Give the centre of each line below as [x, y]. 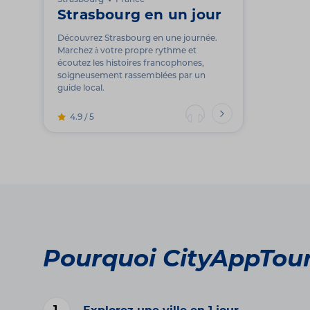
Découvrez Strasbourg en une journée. [137, 39]
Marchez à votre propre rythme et [127, 52]
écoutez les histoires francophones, [131, 64]
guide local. [81, 89]
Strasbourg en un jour [140, 16]
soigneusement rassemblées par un [131, 76]
